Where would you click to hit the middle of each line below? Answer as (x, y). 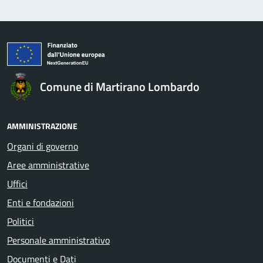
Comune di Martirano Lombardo (120, 86)
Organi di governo (43, 146)
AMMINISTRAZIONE (42, 126)
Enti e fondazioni (41, 202)
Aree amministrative (48, 165)
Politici (21, 221)
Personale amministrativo (58, 240)
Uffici (17, 183)
